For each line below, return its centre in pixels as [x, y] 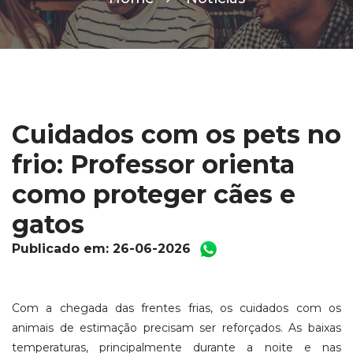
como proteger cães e [154, 194]
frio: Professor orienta [153, 164]
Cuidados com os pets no [176, 134]
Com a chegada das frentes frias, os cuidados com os [176, 308]
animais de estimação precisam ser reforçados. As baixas [176, 327]
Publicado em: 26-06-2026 [103, 248]
